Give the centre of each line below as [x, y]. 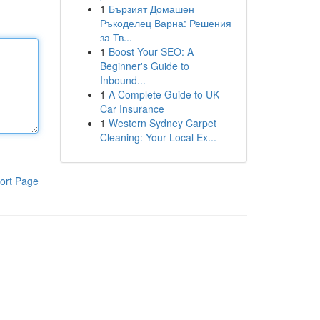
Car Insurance [132, 109]
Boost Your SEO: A [151, 51]
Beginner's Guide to [144, 66]
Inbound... [122, 80]
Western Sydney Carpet [162, 123]
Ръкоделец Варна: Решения [165, 23]
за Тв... [116, 37]
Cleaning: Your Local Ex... [158, 137]
